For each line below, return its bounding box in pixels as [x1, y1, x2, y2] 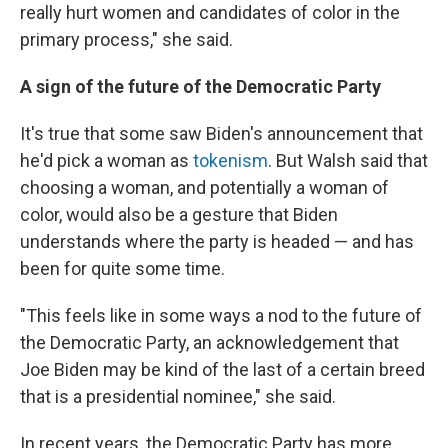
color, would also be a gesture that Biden [20, 204, 338, 226]
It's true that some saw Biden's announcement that [20, 123, 423, 145]
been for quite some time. [20, 258, 225, 280]
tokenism [193, 150, 268, 172]
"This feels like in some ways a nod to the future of [20, 305, 422, 327]
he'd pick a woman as [20, 150, 193, 172]
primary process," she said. [20, 29, 233, 51]
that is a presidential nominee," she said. [20, 386, 336, 408]
